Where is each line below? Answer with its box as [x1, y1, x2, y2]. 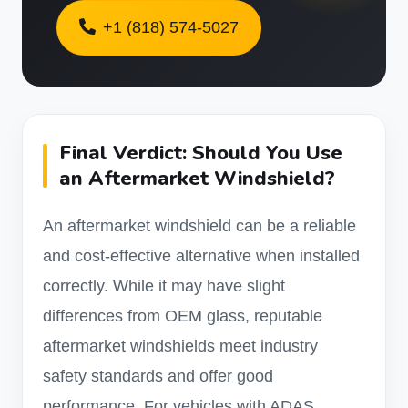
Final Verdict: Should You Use [59, 139, 342, 167]
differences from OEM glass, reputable [43, 307, 322, 325]
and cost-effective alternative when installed [43, 247, 360, 265]
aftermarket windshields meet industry [43, 337, 318, 355]
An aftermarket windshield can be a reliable [43, 217, 356, 235]
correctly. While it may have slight [43, 277, 285, 295]
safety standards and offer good [43, 367, 273, 385]
